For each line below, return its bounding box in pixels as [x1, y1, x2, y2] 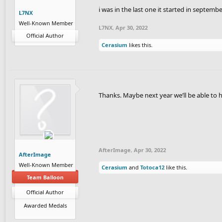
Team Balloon [27, 173, 63, 181]
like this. [165, 163, 187, 171]
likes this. [127, 41, 153, 49]
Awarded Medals [23, 201, 67, 209]
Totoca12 [140, 163, 165, 171]
